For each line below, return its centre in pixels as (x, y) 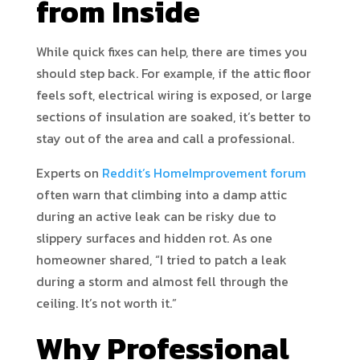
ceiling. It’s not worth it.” (106, 303)
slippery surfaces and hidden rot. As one (154, 238)
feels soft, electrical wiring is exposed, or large (174, 95)
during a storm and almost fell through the (162, 281)
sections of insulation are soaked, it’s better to (173, 117)
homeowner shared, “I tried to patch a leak (161, 260)
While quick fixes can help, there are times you (171, 51)
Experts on (67, 173)
